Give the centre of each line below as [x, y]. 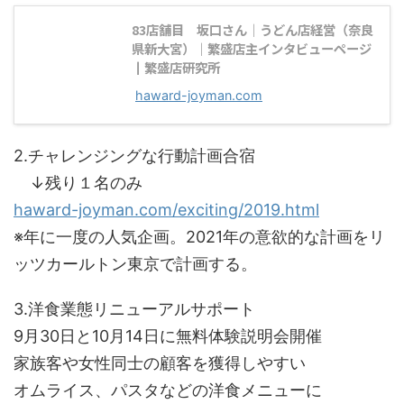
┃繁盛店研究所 [176, 67]
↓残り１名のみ [78, 183]
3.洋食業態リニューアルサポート [134, 309]
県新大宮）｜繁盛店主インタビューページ [252, 48]
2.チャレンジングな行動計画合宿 [134, 156]
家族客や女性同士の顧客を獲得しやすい [160, 363]
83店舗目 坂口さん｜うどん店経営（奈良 [252, 29]
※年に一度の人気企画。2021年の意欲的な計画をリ [199, 237]
